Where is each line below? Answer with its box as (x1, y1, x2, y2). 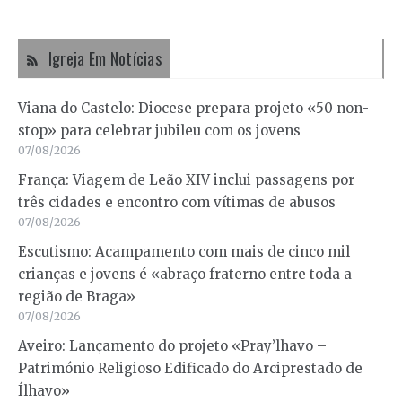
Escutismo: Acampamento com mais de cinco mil (18, 243, 350, 261)
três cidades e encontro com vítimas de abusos (18, 194, 336, 212)
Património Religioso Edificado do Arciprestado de (18, 360, 363, 378)
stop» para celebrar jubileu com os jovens (18, 122, 301, 140)
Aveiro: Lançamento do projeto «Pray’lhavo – (18, 337, 327, 355)
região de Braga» (18, 288, 135, 306)
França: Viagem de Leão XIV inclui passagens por (18, 171, 354, 189)
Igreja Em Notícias (48, 47, 162, 71)
